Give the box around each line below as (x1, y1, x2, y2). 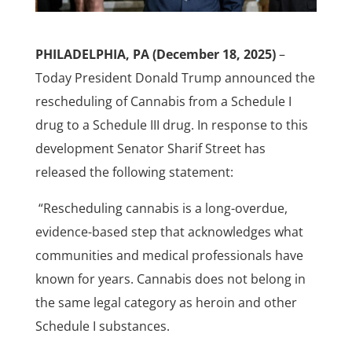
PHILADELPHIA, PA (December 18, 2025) (35, 46, 279, 64)
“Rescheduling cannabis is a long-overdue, (35, 200, 288, 218)
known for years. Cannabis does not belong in (35, 270, 306, 288)
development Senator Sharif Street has (35, 140, 266, 158)
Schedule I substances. (35, 317, 170, 335)
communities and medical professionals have (35, 247, 303, 265)
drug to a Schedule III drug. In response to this (35, 116, 308, 134)
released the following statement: (35, 163, 233, 181)
